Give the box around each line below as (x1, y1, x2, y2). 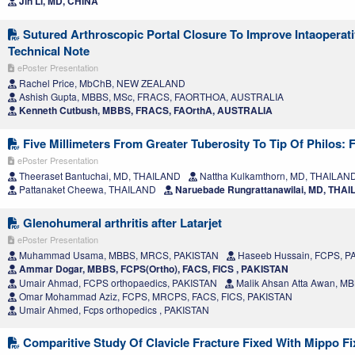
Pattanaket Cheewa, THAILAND (17, 182, 156, 197)
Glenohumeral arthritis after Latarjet (20, 214, 222, 232)
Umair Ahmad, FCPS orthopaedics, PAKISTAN (17, 276, 217, 290)
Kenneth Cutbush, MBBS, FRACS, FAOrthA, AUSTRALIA (17, 103, 273, 118)
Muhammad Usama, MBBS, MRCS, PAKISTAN (17, 248, 219, 262)
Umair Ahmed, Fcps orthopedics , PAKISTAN (17, 303, 209, 317)
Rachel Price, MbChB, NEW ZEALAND (17, 76, 185, 90)
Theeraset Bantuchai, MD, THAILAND (17, 169, 181, 183)
